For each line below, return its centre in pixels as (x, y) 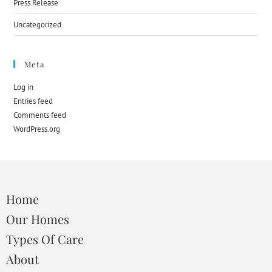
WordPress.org (37, 129)
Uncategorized (38, 25)
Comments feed (40, 115)
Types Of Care (45, 239)
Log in (24, 87)
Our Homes (38, 219)
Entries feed (33, 101)
